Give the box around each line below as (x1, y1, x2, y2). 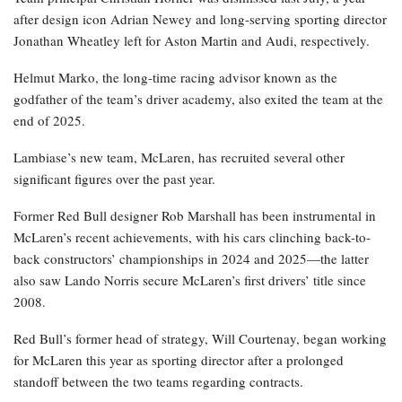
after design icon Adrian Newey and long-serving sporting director (13, 10, 387, 29)
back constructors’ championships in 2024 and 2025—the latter (13, 249, 369, 268)
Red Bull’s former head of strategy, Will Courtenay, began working (13, 329, 387, 348)
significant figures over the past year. (13, 170, 215, 188)
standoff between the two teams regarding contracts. (13, 372, 303, 391)
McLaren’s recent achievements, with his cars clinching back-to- (13, 228, 371, 247)
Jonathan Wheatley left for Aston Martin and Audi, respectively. (13, 31, 370, 50)
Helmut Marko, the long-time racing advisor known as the (13, 68, 337, 87)
